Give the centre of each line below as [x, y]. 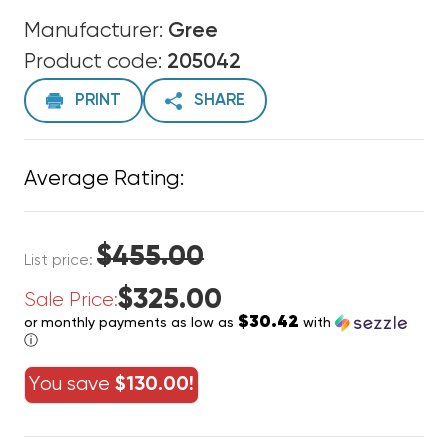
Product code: [95, 62]
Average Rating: [104, 179]
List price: [60, 260]
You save [72, 384]
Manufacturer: [96, 31]
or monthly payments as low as [131, 323]
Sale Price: [71, 300]
